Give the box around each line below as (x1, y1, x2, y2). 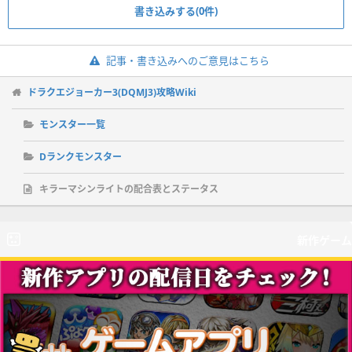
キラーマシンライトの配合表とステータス (39, 182, 218, 196)
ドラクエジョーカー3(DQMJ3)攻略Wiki (27, 86, 196, 100)
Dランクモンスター (39, 150, 122, 164)
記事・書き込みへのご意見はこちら (105, 53, 269, 68)
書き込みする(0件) (134, 4, 218, 19)
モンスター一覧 (39, 118, 105, 132)
